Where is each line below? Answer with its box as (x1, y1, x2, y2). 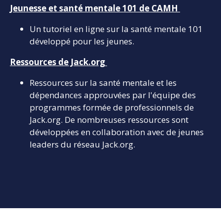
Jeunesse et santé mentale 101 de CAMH (10, 2, 180, 14)
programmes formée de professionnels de (30, 101, 194, 113)
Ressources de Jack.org (10, 56, 107, 68)
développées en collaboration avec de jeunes (30, 126, 204, 138)
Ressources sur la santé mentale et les (30, 76, 177, 88)
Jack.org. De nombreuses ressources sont (30, 113, 188, 125)
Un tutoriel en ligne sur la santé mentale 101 (30, 23, 203, 35)
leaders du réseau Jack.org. (30, 138, 137, 150)
